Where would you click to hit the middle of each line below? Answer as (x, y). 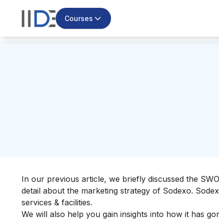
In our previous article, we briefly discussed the (111, 179)
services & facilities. (58, 202)
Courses (78, 18)
